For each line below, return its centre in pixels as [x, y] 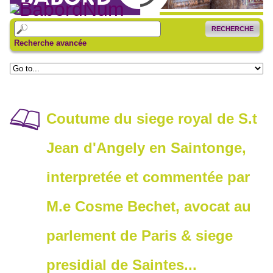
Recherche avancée [50, 43]
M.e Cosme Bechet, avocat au [149, 207]
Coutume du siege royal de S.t [152, 119]
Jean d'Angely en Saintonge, [146, 148]
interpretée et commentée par [148, 177]
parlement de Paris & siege [140, 236]
